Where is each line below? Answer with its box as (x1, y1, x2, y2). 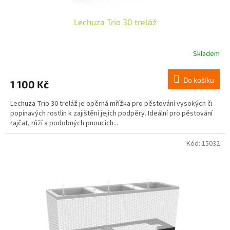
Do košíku (183, 75, 214, 84)
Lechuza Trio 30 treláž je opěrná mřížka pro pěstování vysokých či (10, 98, 213, 109)
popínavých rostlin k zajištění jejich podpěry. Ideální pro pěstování (10, 108, 213, 119)
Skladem (193, 49, 220, 60)
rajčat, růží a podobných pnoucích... (10, 118, 118, 128)
